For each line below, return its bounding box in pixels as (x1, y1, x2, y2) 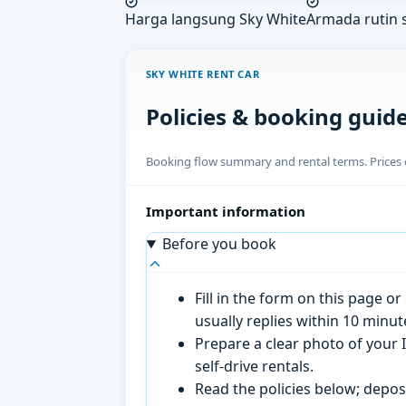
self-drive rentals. (195, 356, 314, 377)
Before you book (161, 234, 276, 255)
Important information (145, 201, 305, 220)
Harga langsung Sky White (125, 9, 306, 30)
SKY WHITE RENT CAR (145, 67, 260, 82)
